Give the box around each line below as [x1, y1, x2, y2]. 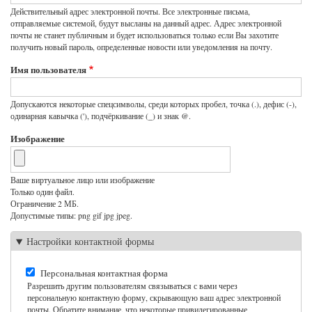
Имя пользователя [10, 63, 86, 77]
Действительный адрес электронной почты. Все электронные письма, [10, 6, 250, 17]
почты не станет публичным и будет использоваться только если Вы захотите [10, 29, 279, 41]
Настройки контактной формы [26, 235, 154, 249]
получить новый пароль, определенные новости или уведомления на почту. [10, 41, 272, 53]
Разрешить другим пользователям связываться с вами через [27, 279, 237, 291]
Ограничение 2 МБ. [10, 198, 79, 210]
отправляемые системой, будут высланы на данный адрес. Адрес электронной [10, 17, 281, 29]
